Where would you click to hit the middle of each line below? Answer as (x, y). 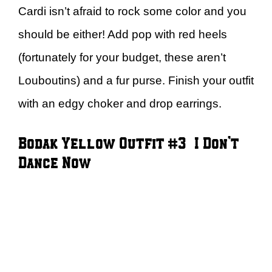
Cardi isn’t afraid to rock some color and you (132, 11)
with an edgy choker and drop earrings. (120, 104)
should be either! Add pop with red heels (123, 34)
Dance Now (55, 161)
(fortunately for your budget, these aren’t (122, 57)
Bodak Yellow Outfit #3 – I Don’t (128, 142)
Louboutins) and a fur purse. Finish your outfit (136, 80)
